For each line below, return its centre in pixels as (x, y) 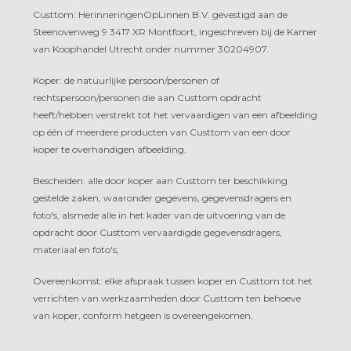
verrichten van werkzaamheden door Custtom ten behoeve (167, 298)
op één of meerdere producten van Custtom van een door (162, 132)
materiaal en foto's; (76, 249)
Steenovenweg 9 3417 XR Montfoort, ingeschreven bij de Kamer (175, 31)
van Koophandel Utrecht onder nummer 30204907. (151, 49)
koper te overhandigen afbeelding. (110, 149)
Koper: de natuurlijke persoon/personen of (126, 80)
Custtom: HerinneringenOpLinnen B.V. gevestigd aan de (160, 14)
